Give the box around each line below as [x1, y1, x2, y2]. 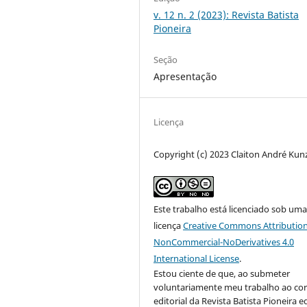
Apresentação [153, 69, 217, 83]
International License [153, 251, 240, 265]
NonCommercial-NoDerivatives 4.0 [153, 235, 295, 248]
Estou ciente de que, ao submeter [153, 267, 291, 280]
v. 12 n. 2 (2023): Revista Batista [153, 8, 299, 21]
